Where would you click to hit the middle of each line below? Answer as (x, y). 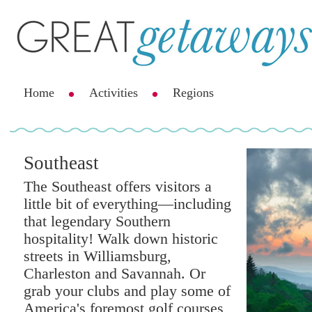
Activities (114, 92)
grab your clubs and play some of (127, 291)
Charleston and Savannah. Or (115, 274)
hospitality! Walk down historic (121, 239)
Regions (193, 92)
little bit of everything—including (127, 204)
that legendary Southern (97, 222)
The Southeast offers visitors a (118, 187)
